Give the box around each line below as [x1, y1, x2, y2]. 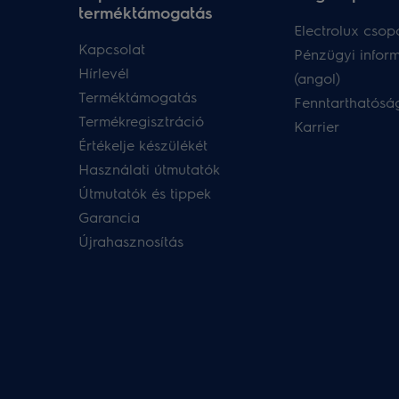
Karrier [293, 117, 339, 135]
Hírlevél [78, 63, 129, 82]
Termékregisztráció [78, 111, 204, 130]
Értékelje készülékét [78, 135, 208, 154]
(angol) [293, 69, 340, 87]
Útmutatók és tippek [78, 183, 211, 202]
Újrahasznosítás [78, 232, 183, 250]
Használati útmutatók [78, 159, 220, 178]
